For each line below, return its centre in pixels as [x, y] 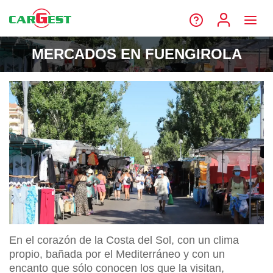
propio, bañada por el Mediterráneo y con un [117, 254]
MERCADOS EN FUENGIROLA [136, 54]
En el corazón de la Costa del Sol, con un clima [124, 240]
